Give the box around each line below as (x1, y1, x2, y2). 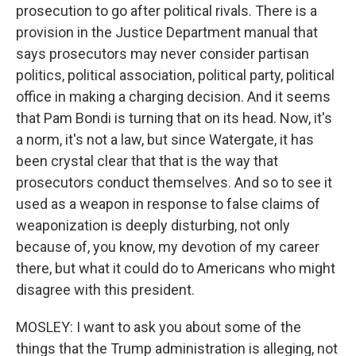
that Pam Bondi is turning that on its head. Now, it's (16, 110, 332, 126)
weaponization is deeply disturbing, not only (16, 217, 290, 234)
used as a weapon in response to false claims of (16, 195, 320, 212)
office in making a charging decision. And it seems (16, 88, 331, 105)
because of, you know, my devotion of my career (16, 238, 319, 255)
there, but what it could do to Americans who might (16, 260, 335, 277)
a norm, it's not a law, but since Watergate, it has (16, 131, 314, 148)
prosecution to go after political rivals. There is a (16, 2, 317, 19)
